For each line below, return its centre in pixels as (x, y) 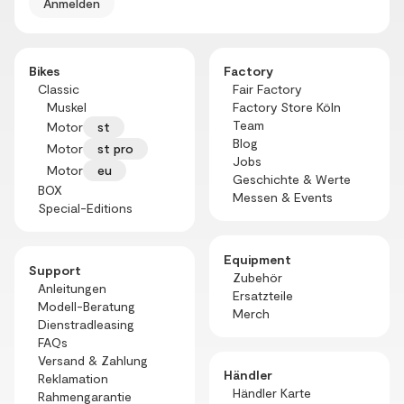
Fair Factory (267, 89)
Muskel (67, 107)
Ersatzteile (263, 295)
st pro (116, 148)
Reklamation (73, 378)
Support (55, 270)
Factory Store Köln (287, 107)
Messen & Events (283, 197)
